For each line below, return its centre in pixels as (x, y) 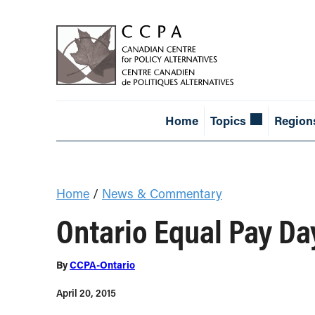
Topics (228, 121)
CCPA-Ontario (102, 265)
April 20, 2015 (86, 293)
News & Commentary (162, 194)
